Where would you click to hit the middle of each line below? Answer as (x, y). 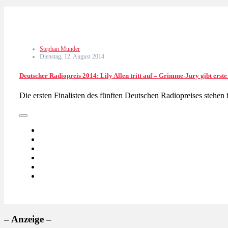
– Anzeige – (28, 219)
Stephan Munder (60, 49)
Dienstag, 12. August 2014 (72, 56)
